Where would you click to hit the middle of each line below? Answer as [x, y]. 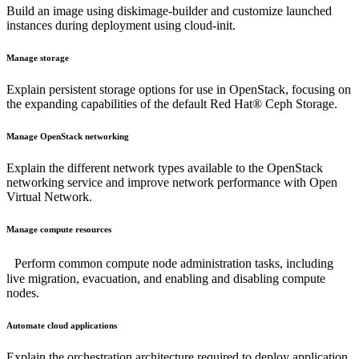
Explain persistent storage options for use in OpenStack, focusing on [179, 90]
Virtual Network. [49, 196]
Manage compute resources [59, 229]
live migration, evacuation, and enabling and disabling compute [166, 278]
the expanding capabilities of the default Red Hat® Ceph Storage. [172, 104]
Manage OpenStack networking [68, 136]
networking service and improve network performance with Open [172, 182]
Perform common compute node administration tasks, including [170, 263]
